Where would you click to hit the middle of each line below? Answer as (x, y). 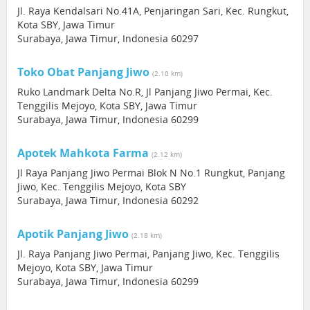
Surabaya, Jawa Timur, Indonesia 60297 (108, 38)
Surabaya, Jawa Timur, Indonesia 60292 (108, 200)
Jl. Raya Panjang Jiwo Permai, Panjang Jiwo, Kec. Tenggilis (148, 254)
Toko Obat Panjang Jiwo (83, 72)
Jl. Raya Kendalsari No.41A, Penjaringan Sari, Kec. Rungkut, (153, 11)
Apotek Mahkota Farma (83, 153)
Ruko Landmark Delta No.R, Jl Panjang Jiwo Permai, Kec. (145, 92)
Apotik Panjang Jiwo (73, 234)
